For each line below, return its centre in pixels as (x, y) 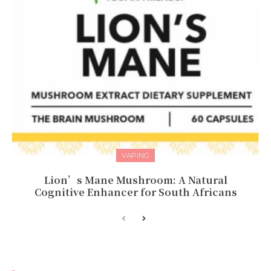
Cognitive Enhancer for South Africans (135, 192)
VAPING (135, 155)
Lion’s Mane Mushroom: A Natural (135, 180)
